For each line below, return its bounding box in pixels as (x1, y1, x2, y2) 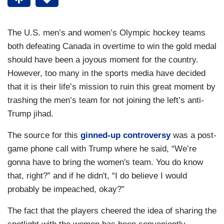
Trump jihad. (7, 109, 53, 119)
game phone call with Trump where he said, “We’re (7, 144, 196, 154)
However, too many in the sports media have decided (7, 68, 205, 78)
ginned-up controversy (80, 130, 170, 140)
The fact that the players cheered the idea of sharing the (7, 206, 216, 216)
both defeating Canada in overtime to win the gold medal (7, 41, 216, 51)
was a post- (170, 130, 216, 140)
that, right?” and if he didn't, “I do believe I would (7, 171, 187, 181)
